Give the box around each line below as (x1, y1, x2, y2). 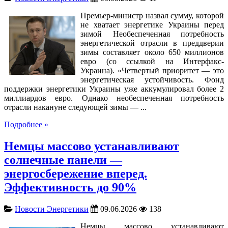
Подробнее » (4, 120, 48, 129)
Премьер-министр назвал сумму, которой (80, 11, 224, 20)
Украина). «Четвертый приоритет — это (80, 66, 224, 75)
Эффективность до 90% (4, 180, 136, 194)
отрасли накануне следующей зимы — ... (4, 102, 147, 111)
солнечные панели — (4, 153, 122, 166)
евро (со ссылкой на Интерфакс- (80, 56, 224, 66)
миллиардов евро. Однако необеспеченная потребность (4, 93, 224, 102)
